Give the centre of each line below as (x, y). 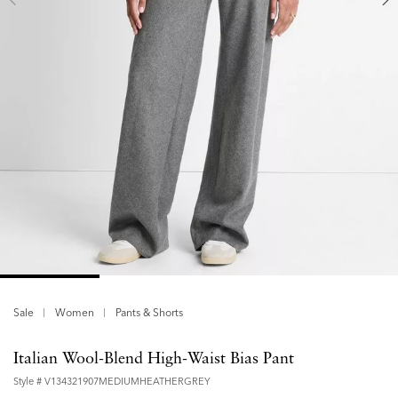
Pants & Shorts (150, 313)
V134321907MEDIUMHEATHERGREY (127, 382)
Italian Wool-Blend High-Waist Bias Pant (154, 359)
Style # (29, 382)
